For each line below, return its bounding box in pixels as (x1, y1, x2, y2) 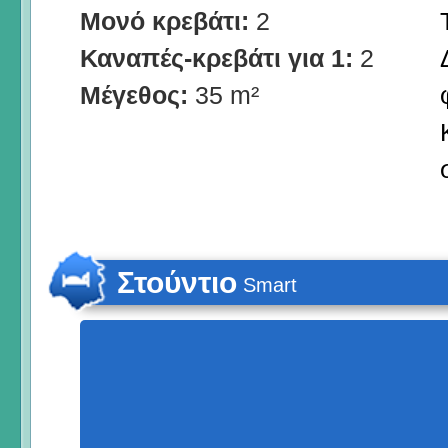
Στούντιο (117, 265, 237, 299)
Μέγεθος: (80, 80, 195, 109)
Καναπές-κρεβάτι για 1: (80, 43, 360, 72)
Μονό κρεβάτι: (80, 6, 256, 35)
